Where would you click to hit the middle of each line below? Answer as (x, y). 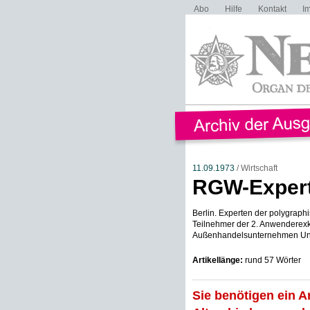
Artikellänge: (217, 260)
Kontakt (272, 9)
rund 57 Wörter (272, 260)
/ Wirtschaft (256, 168)
